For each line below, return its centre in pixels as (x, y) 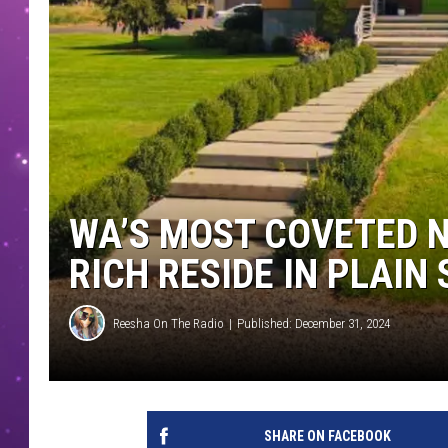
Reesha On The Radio (168, 323)
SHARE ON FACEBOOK (327, 436)
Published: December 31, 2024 (313, 323)
